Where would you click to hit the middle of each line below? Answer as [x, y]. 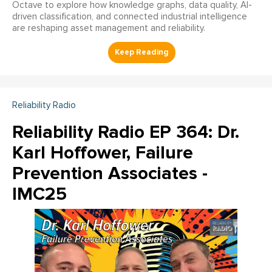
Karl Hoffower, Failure [103, 153]
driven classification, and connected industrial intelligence [130, 17]
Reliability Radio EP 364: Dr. [126, 132]
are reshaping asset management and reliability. [109, 29]
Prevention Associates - [110, 174]
